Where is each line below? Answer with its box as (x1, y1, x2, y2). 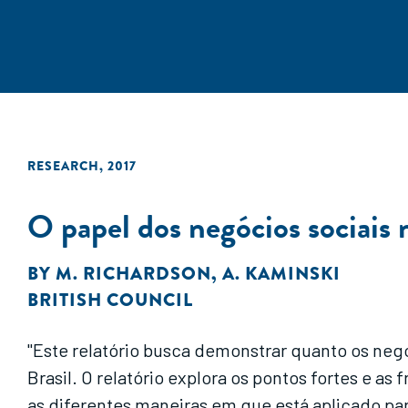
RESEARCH (27, 157, 99, 175)
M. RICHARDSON (56, 260, 211, 287)
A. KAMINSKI (222, 260, 341, 287)
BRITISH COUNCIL (27, 287, 193, 313)
